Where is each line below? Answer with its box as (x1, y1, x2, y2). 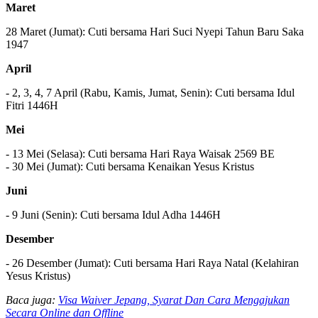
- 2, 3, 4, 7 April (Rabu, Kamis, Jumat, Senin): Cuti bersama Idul (6, 86, 295, 99)
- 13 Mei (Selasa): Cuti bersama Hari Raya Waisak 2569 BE (6, 147, 275, 160)
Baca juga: (6, 293, 58, 306)
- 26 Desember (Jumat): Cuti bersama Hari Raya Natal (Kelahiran (6, 256, 299, 269)
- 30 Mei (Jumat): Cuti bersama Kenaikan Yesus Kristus (6, 160, 254, 172)
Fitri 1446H (6, 99, 58, 111)
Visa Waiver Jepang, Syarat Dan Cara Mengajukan (58, 293, 290, 306)
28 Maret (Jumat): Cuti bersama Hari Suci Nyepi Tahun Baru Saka (6, 25, 304, 38)
